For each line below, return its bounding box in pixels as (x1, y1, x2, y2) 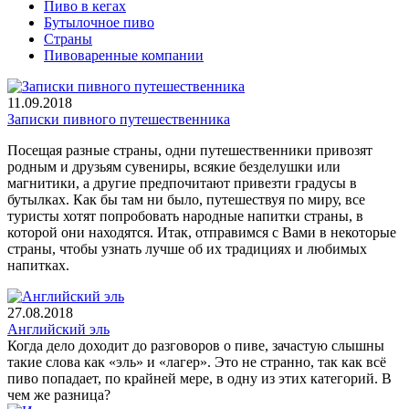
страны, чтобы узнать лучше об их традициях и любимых (7, 240, 367, 257)
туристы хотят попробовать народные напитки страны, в (7, 207, 363, 224)
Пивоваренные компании (44, 47, 204, 63)
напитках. (7, 257, 69, 273)
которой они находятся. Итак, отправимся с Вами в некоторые (7, 224, 396, 240)
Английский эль (7, 320, 110, 337)
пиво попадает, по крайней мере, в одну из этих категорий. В (7, 370, 392, 386)
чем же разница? (7, 386, 110, 403)
